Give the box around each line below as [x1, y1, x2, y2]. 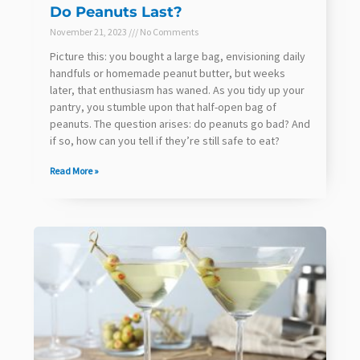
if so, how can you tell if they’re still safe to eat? [50, 133, 280, 148]
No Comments [138, 25, 198, 38]
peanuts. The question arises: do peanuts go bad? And [50, 116, 310, 131]
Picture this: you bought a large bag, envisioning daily [50, 48, 305, 63]
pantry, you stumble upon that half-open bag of [50, 99, 276, 114]
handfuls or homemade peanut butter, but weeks [50, 65, 285, 80]
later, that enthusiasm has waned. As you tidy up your [50, 82, 305, 97]
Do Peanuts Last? [50, 2, 182, 21]
